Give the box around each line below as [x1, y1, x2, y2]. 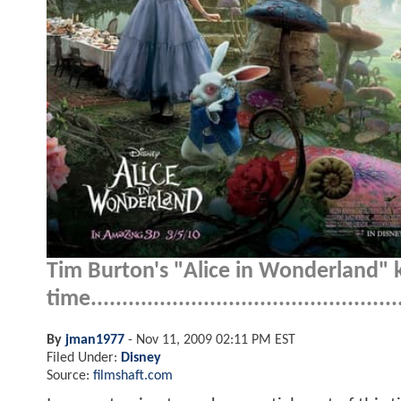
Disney [121, 350, 161, 365]
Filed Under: [47, 350, 121, 365]
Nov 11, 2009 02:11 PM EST [136, 332, 295, 347]
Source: [47, 368, 93, 383]
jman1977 [65, 332, 124, 347]
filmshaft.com [93, 368, 173, 383]
